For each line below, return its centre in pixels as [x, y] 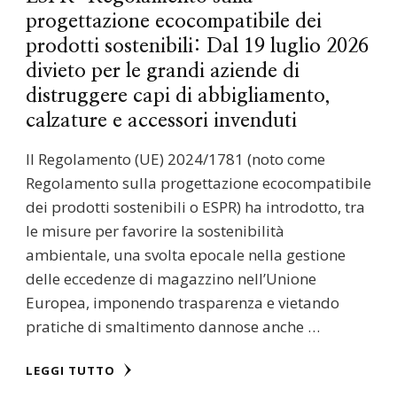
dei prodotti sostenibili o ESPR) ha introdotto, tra [195, 207]
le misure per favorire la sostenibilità [155, 231]
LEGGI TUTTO [72, 371]
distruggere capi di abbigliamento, [178, 97]
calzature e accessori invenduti [161, 121]
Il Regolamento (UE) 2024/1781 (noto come [175, 160]
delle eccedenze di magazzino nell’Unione [171, 279]
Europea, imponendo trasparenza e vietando [183, 303]
